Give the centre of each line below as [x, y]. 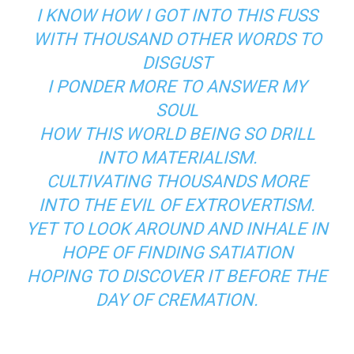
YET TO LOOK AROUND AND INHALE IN [177, 228]
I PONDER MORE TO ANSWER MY [177, 86]
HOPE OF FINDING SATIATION [177, 252]
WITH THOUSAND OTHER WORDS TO [177, 39]
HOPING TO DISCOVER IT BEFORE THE [177, 276]
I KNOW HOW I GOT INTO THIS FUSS [177, 15]
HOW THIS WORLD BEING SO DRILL [177, 134]
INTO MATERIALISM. [177, 157]
